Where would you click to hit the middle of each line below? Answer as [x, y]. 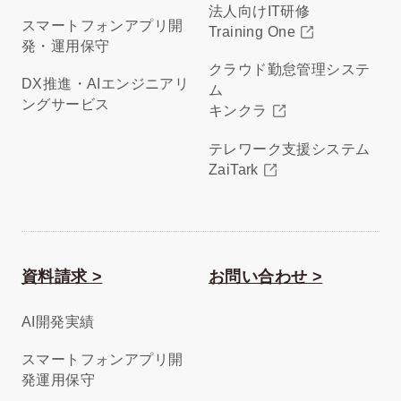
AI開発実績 [58, 321]
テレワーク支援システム [289, 149]
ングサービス [65, 104]
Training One [252, 32]
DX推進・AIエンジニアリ [105, 83]
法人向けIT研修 [259, 12]
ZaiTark [233, 169]
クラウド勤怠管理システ [289, 70]
